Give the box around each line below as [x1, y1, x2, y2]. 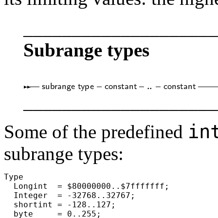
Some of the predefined [4, 121, 188, 142]
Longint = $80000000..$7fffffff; [4, 181, 169, 191]
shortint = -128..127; [4, 200, 116, 209]
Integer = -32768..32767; [4, 190, 135, 200]
